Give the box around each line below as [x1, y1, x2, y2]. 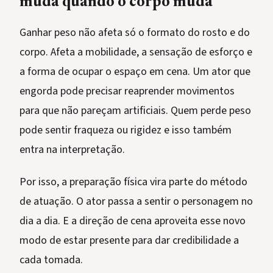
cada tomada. [19, 252, 83, 268]
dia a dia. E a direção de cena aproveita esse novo [19, 213, 246, 229]
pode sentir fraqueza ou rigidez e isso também [19, 122, 232, 138]
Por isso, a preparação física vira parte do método [19, 174, 247, 190]
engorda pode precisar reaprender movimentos [19, 83, 235, 99]
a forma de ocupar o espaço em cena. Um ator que [19, 64, 250, 80]
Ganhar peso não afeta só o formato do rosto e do [19, 25, 250, 41]
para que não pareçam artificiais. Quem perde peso [19, 103, 251, 119]
